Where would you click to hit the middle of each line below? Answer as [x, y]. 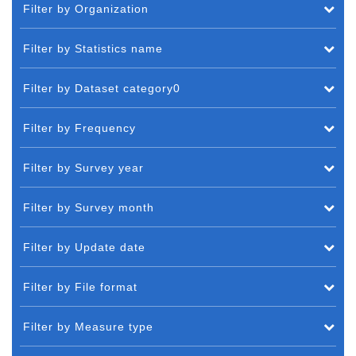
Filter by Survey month [89, 207]
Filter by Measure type [88, 326]
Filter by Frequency [79, 128]
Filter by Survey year [83, 167]
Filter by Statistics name [93, 48]
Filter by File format [80, 286]
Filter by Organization [86, 8]
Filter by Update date [84, 247]
